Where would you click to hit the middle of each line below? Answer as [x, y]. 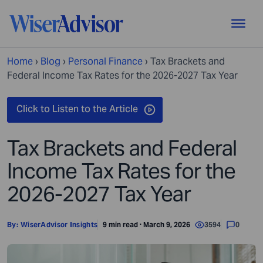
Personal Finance [105, 61]
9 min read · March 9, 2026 [147, 225]
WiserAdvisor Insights [59, 225]
